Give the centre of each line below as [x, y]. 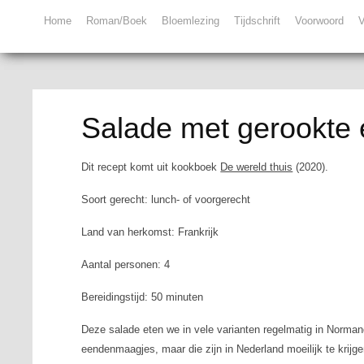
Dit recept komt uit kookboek [151, 167]
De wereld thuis [257, 167]
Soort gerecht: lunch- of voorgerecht [166, 199]
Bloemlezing [191, 21]
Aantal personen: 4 [126, 264]
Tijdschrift [257, 21]
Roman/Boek [117, 21]
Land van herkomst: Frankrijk [150, 232]
